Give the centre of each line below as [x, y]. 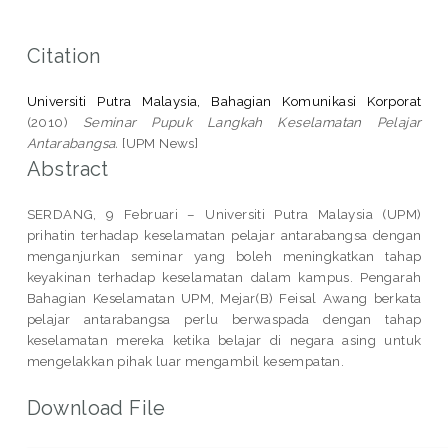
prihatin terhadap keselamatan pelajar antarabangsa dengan [224, 234]
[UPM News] [158, 142]
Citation [63, 55]
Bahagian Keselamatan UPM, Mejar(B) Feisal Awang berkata [224, 297]
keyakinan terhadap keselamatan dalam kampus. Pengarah [224, 276]
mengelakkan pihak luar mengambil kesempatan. [185, 360]
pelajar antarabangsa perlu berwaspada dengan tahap [224, 318]
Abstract [67, 168]
